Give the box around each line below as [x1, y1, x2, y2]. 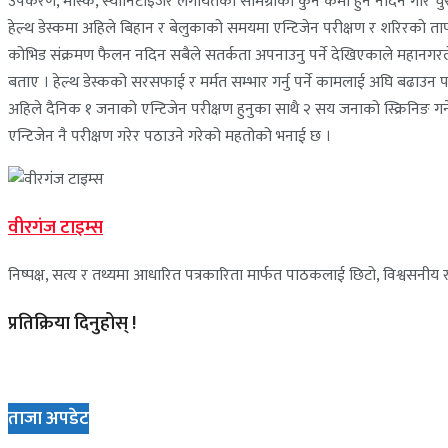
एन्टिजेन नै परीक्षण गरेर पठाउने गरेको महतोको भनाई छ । [8, 123, 331, 151]
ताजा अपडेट [8, 402, 89, 434]
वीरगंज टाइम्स [8, 212, 103, 244]
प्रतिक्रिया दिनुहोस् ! [8, 307, 136, 339]
